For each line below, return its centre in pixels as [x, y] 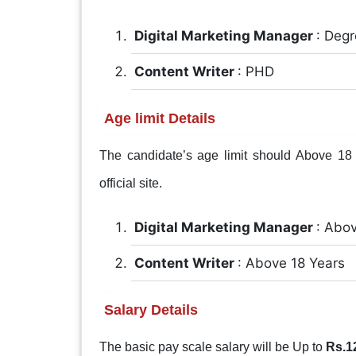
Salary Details [151, 310]
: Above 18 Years [291, 263]
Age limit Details [159, 118]
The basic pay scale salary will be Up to [212, 346]
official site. [130, 183]
